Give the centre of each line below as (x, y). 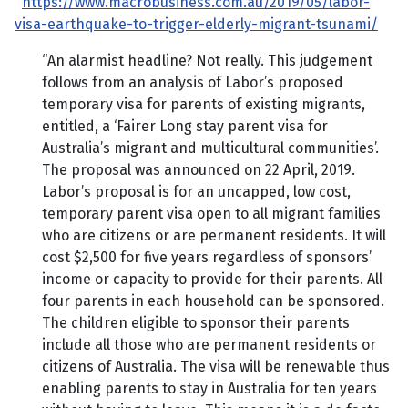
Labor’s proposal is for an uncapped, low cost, (196, 192)
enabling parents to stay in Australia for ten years (209, 389)
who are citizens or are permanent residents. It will (214, 236)
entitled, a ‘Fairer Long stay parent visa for (185, 127)
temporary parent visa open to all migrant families (211, 214)
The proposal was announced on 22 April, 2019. (199, 170)
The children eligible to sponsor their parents (196, 323)
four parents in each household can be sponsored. (213, 301)
